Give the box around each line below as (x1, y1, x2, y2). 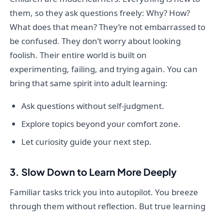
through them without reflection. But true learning (10, 201, 205, 212)
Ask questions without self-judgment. (21, 100, 164, 112)
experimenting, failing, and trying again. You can (10, 63, 198, 75)
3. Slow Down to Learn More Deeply (10, 166, 177, 178)
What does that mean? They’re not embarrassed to (10, 21, 205, 33)
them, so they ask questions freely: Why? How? (10, 7, 190, 19)
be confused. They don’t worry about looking (10, 35, 181, 47)
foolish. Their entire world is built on (10, 49, 147, 61)
